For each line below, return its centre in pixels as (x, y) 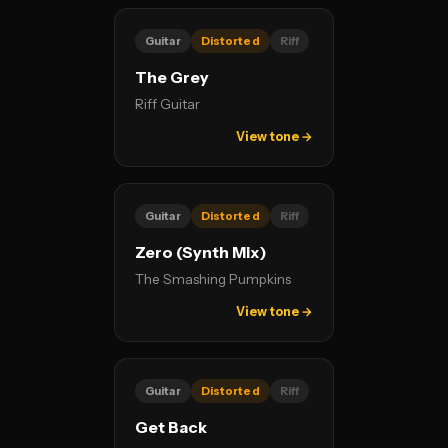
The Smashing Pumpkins (213, 279)
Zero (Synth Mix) (201, 252)
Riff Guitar (167, 104)
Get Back (171, 427)
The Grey (172, 77)
